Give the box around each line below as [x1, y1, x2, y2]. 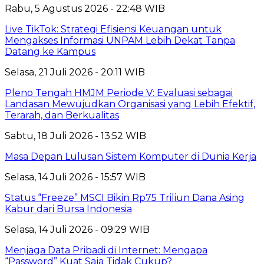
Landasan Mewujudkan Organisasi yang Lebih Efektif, [5, 98, 255, 110]
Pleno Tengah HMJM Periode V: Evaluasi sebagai [5, 87, 233, 98]
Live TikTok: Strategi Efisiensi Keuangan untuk [5, 23, 222, 35]
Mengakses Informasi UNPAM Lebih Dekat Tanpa [5, 34, 235, 46]
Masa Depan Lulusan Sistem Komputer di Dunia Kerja [5, 150, 256, 162]
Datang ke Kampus [5, 45, 95, 57]
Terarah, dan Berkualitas [5, 109, 119, 121]
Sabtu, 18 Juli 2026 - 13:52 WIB [5, 130, 146, 141]
